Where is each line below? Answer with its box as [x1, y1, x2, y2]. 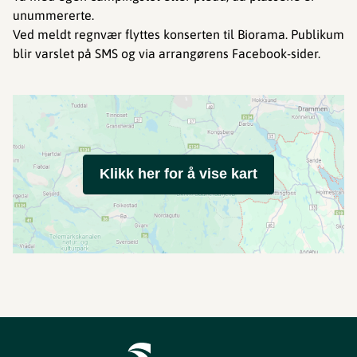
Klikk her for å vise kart [100, 166, 257, 182]
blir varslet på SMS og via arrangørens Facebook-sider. [13, 46, 320, 61]
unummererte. [13, 8, 94, 22]
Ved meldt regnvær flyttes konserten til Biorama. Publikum [13, 27, 344, 41]
